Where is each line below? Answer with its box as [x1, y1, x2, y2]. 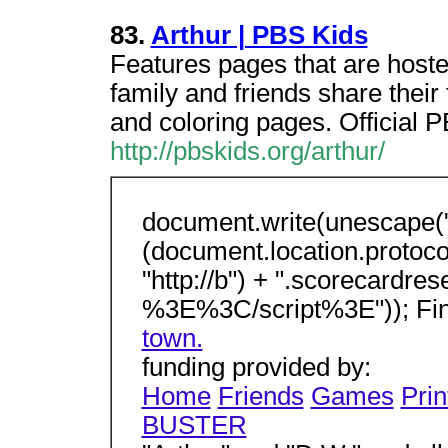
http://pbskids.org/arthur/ [109, 137, 385, 165]
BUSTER [141, 411, 247, 439]
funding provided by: [141, 353, 371, 381]
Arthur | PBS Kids [150, 21, 368, 49]
